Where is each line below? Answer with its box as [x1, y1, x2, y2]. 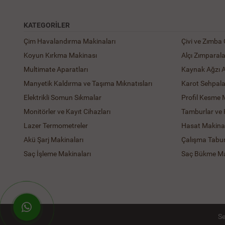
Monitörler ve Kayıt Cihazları [24, 107, 110, 116]
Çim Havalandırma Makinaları [24, 37, 116, 45]
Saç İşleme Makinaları [24, 149, 91, 158]
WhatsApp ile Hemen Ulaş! [40, 202, 120, 211]
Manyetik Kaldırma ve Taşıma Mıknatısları [24, 79, 152, 87]
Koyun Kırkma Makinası [24, 51, 97, 59]
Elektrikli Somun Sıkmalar [24, 93, 101, 101]
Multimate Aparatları [24, 65, 88, 73]
